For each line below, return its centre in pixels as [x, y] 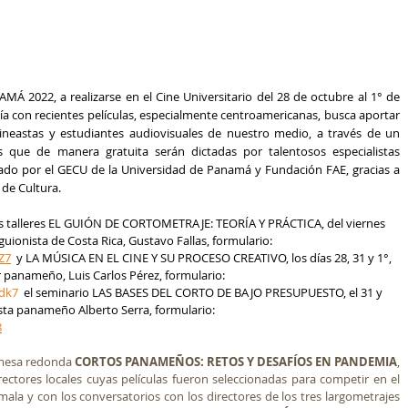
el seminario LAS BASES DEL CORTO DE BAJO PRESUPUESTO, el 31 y [204, 292]
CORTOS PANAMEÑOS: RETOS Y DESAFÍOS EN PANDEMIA [236, 362]
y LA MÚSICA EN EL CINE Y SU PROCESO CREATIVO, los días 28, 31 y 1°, [205, 258]
